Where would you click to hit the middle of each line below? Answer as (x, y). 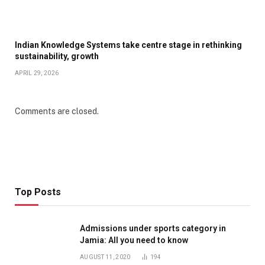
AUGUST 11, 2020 (105, 257)
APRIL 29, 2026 (37, 73)
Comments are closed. (57, 112)
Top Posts (38, 192)
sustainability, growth (57, 56)
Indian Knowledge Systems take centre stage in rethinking (128, 45)
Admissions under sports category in (153, 229)
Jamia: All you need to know (134, 240)
